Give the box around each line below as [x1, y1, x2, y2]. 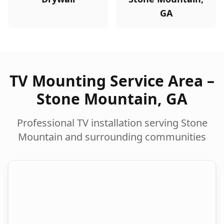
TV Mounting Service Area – [9, 70, 214, 91]
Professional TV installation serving [16, 116, 181, 129]
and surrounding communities [62, 130, 206, 143]
